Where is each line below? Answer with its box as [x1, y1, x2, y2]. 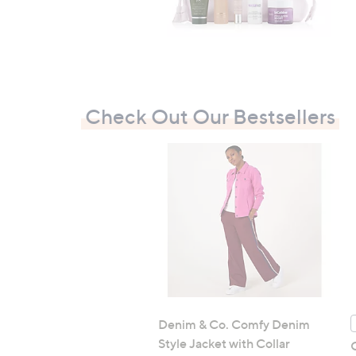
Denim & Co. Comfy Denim [158, 315, 310, 332]
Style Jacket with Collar [158, 335, 290, 351]
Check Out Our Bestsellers [85, 103, 335, 129]
